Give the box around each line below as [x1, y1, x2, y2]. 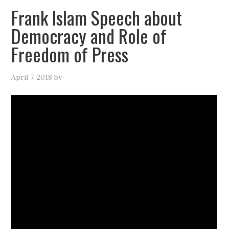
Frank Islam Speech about [11, 4, 182, 31]
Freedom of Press [11, 40, 129, 67]
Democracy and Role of [11, 22, 167, 49]
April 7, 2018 [11, 73, 53, 82]
